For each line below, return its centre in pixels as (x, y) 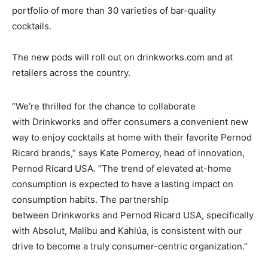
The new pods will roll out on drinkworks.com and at (122, 57)
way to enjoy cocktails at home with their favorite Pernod (132, 137)
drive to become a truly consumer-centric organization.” (130, 246)
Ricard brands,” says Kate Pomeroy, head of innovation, (128, 153)
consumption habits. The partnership (90, 199)
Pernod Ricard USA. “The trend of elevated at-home (122, 168)
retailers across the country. (71, 72)
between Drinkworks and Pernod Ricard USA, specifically (133, 215)
